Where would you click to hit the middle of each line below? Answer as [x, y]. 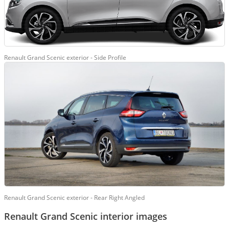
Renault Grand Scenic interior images [86, 216]
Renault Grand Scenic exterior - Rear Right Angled [74, 197]
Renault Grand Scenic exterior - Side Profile [65, 58]
